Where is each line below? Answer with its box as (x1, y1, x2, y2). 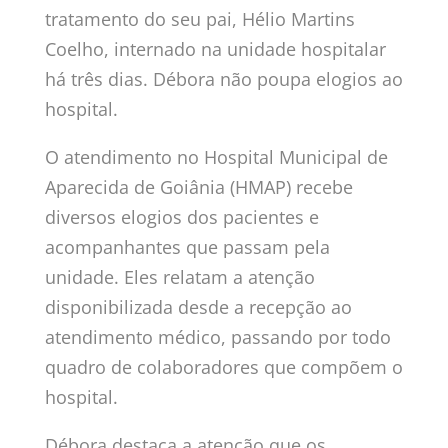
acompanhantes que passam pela (44, 234, 330, 259)
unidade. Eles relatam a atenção (44, 264, 315, 289)
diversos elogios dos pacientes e (44, 204, 319, 229)
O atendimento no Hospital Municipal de (44, 144, 388, 169)
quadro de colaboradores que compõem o (44, 354, 403, 379)
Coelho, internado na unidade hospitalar (44, 36, 386, 61)
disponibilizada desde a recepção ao (44, 294, 352, 319)
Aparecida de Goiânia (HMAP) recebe (44, 174, 353, 199)
